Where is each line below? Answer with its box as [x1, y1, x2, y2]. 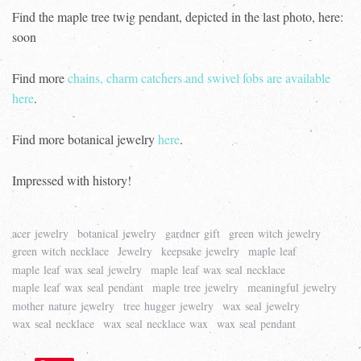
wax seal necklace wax [103, 316, 208, 332]
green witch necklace [12, 243, 109, 259]
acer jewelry [12, 225, 68, 241]
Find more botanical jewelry [12, 130, 158, 147]
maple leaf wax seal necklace [151, 261, 285, 277]
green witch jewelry [229, 225, 321, 241]
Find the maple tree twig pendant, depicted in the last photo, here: [12, 7, 343, 25]
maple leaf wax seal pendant [12, 280, 143, 296]
